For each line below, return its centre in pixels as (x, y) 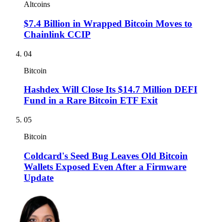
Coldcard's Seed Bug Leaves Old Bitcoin (106, 156)
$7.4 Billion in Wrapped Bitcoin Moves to (108, 23)
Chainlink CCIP (57, 34)
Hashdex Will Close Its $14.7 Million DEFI (111, 90)
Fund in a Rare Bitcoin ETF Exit (91, 101)
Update (39, 177)
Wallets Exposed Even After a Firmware (105, 166)
